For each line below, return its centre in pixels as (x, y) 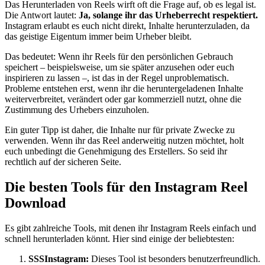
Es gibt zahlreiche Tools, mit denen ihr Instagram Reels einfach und (130, 228)
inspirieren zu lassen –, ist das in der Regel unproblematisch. (117, 77)
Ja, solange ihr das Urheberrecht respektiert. (168, 15)
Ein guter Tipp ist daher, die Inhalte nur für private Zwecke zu (120, 130)
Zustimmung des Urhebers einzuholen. (77, 109)
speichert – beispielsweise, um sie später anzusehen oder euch (119, 67)
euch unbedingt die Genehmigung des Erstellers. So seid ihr (116, 151)
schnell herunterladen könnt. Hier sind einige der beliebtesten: (119, 238)
